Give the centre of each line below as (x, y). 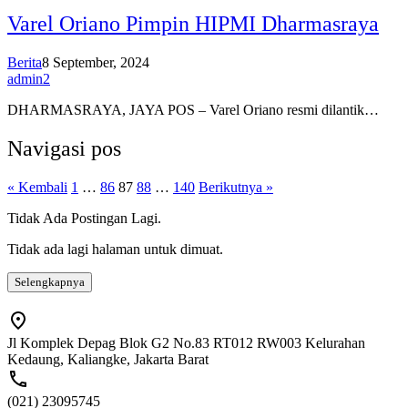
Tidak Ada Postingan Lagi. (84, 218)
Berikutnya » (236, 187)
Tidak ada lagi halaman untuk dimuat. (115, 249)
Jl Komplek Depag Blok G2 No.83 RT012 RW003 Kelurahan (186, 342)
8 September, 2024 (96, 62)
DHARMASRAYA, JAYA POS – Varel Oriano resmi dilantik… (193, 110)
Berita (25, 62)
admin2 (29, 79)
